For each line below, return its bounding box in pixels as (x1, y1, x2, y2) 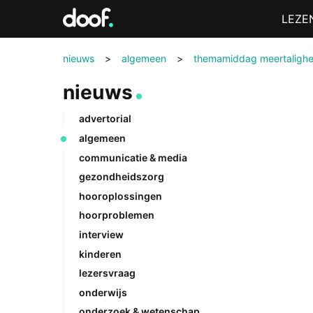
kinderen (78, 247, 122, 260)
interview (78, 228, 124, 240)
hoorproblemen (78, 209, 154, 221)
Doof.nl (62, 11, 101, 26)
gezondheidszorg (78, 170, 164, 183)
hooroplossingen (78, 189, 162, 202)
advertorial (78, 112, 131, 125)
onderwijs (78, 286, 127, 298)
